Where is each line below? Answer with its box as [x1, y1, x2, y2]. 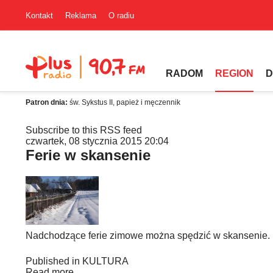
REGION [215, 68, 253, 79]
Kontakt [26, 10, 53, 20]
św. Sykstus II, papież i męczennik [69, 98, 180, 107]
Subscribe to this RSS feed [26, 125, 142, 135]
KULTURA [82, 256, 129, 266]
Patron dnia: [26, 98, 69, 107]
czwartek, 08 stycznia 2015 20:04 [26, 136, 169, 146]
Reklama [65, 10, 96, 20]
